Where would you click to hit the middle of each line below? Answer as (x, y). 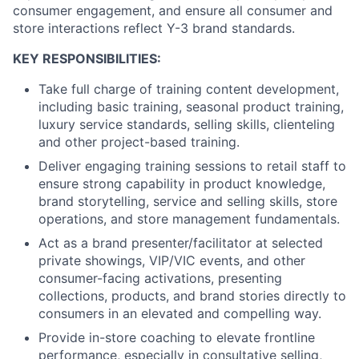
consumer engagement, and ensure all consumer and (173, 10)
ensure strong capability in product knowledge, (182, 183)
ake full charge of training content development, (192, 89)
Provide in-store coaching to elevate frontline (177, 337)
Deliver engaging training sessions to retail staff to (192, 165)
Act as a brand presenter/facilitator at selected (181, 242)
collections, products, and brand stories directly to (192, 295)
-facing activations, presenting (190, 278)
